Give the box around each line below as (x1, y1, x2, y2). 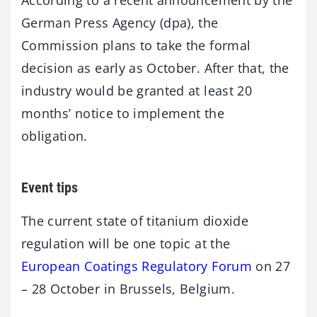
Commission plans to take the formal (21, 36, 251, 54)
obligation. (21, 127, 92, 144)
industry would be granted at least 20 (21, 81, 252, 99)
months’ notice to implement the (21, 104, 224, 122)
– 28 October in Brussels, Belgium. (21, 279, 235, 297)
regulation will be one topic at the (21, 234, 231, 252)
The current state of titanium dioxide (21, 212, 248, 229)
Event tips (21, 178, 78, 196)
